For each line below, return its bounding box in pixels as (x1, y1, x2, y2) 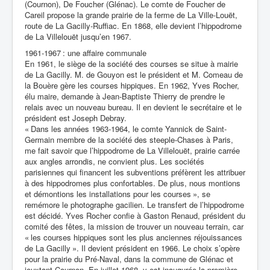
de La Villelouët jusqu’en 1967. (25, 31, 131, 43)
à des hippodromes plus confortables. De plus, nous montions (25, 177, 240, 189)
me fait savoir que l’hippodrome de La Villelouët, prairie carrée (25, 145, 240, 157)
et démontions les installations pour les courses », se (25, 188, 210, 200)
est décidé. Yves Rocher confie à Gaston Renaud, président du (25, 210, 245, 222)
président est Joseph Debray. (25, 112, 127, 124)
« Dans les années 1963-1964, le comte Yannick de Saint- (25, 123, 227, 135)
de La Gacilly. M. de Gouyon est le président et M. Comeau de (25, 69, 243, 81)
